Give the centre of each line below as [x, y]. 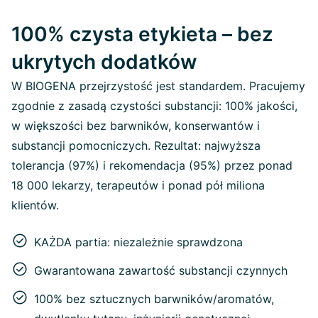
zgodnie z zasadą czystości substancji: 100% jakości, [154, 106]
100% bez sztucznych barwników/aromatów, [154, 299]
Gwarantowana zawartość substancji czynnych [161, 271]
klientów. [35, 205]
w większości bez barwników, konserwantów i [136, 126]
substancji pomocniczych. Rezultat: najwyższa [136, 146]
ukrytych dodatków [104, 62]
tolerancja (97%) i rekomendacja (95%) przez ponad [152, 166]
